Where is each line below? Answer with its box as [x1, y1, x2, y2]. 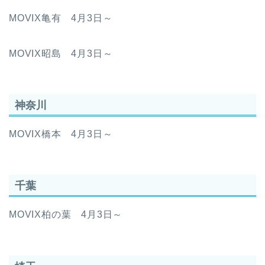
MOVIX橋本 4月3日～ [9, 129, 113, 139]
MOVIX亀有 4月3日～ [9, 12, 113, 23]
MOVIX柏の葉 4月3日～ [9, 209, 123, 220]
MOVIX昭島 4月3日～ [9, 48, 113, 59]
